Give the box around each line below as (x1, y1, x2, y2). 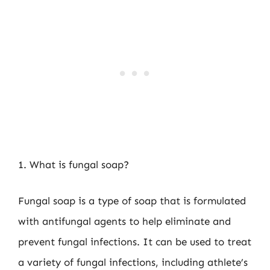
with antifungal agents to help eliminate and (18, 215, 231, 227)
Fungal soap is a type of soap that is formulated (18, 194, 246, 207)
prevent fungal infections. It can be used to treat (18, 235, 251, 248)
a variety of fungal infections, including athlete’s (18, 256, 248, 268)
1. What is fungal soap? (18, 159, 129, 171)
